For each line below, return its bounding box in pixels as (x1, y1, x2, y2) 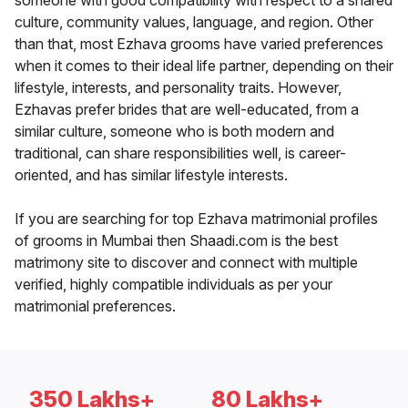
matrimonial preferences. (15, 297, 176, 316)
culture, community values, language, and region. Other (15, 13, 373, 32)
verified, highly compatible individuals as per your (15, 275, 332, 294)
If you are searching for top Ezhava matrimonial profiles (15, 209, 378, 229)
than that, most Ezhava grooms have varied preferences (15, 35, 383, 54)
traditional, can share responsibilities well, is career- (15, 144, 346, 163)
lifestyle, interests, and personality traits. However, (15, 78, 342, 97)
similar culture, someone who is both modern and (15, 122, 334, 141)
